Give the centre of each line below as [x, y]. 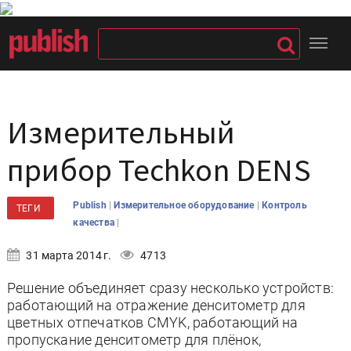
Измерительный [121, 132]
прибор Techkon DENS [159, 170]
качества [95, 223]
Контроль [284, 205]
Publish [91, 205]
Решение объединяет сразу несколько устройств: [170, 288]
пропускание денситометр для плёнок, [134, 340]
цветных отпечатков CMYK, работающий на [153, 322]
